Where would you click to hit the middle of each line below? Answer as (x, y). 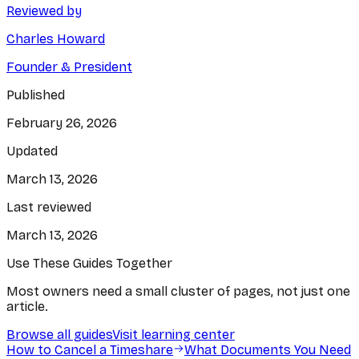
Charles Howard (56, 38)
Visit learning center (173, 334)
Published (36, 95)
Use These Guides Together (89, 263)
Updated (32, 151)
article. (27, 306)
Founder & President (69, 67)
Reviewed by (44, 10)
